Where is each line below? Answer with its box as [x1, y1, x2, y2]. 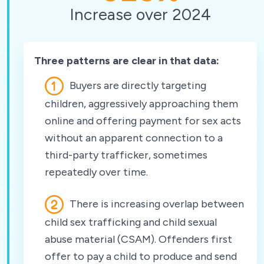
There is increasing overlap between [67, 197, 244, 210]
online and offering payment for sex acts [45, 114, 241, 127]
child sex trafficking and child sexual [45, 215, 217, 229]
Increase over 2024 [70, 4, 211, 24]
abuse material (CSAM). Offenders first [45, 232, 232, 246]
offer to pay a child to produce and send [45, 249, 237, 263]
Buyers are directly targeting [67, 78, 206, 92]
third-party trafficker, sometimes [45, 148, 207, 161]
